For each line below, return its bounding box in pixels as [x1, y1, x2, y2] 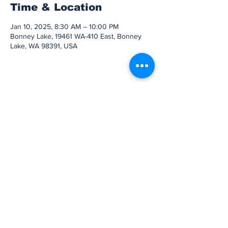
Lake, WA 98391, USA [10, 42, 77, 50]
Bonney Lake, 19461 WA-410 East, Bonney [10, 32, 141, 40]
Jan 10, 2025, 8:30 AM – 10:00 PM [10, 22, 119, 31]
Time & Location [10, 2, 102, 13]
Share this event [10, 97, 100, 108]
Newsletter [52, 166, 111, 177]
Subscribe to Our [37, 156, 126, 166]
